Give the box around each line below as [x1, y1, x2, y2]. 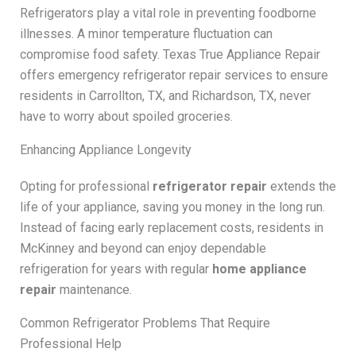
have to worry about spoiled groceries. [19, 108, 233, 124]
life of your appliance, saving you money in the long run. [19, 199, 325, 215]
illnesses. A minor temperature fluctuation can [19, 25, 273, 41]
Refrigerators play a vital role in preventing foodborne [19, 5, 316, 21]
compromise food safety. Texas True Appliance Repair [19, 46, 320, 62]
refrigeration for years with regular [19, 261, 212, 277]
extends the [266, 178, 336, 194]
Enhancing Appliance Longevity [19, 141, 192, 157]
